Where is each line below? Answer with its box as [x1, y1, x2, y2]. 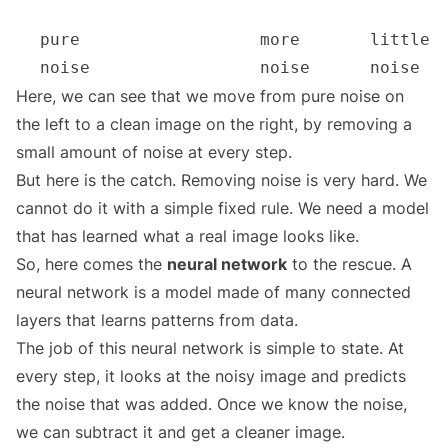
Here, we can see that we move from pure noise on [16, 86, 404, 107]
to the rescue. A [287, 254, 412, 275]
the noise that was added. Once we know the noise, [16, 394, 407, 415]
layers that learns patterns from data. [16, 310, 298, 331]
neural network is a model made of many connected [16, 282, 411, 303]
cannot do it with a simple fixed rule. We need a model [16, 198, 429, 219]
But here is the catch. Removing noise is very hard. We [16, 170, 427, 191]
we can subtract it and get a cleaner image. [16, 422, 345, 443]
